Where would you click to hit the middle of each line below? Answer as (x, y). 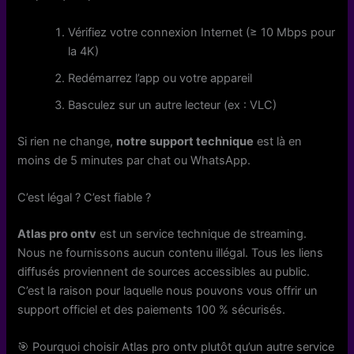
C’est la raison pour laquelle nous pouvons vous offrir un (168, 290)
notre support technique (185, 141)
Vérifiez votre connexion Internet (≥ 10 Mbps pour (202, 32)
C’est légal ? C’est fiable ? (85, 197)
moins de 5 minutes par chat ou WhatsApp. (134, 160)
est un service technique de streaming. (202, 233)
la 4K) (84, 51)
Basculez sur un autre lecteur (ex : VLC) (173, 105)
